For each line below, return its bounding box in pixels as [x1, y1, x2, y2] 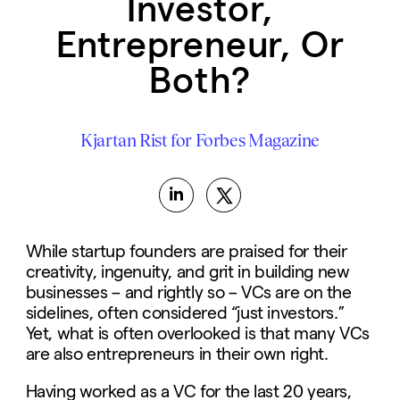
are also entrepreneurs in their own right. [25, 344, 329, 363]
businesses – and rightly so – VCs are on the [25, 282, 352, 302]
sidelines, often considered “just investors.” [25, 303, 345, 322]
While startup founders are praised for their [25, 241, 347, 261]
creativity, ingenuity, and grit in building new [25, 262, 350, 281]
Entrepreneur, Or [55, 24, 345, 64]
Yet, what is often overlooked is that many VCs [25, 323, 370, 343]
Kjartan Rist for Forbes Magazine [80, 130, 320, 151]
